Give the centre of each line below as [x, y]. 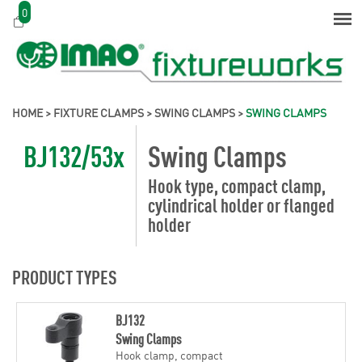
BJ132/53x [74, 154]
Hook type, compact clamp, [237, 185]
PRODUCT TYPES [65, 276]
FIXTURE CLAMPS [99, 112]
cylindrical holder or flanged [241, 204]
